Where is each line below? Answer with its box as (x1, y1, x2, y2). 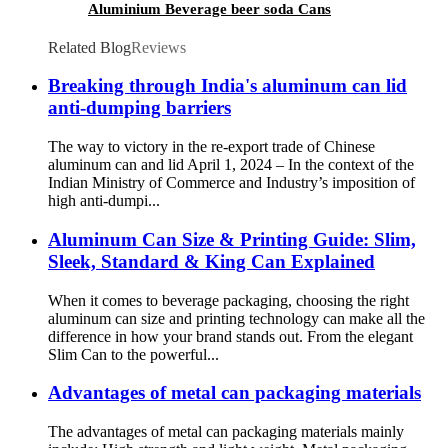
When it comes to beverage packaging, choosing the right (48, 291, 409, 309)
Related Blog (48, 38, 131, 56)
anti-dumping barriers (48, 97, 231, 119)
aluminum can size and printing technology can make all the (48, 309, 425, 327)
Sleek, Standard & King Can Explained (48, 250, 375, 272)
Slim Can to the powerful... (48, 345, 219, 363)
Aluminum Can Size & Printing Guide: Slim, (48, 228, 416, 250)
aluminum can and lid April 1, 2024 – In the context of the (48, 156, 414, 174)
